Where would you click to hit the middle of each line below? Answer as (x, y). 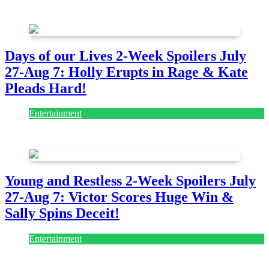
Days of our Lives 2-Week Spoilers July (125, 56)
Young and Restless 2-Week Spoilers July (130, 181)
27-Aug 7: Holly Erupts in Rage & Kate (126, 72)
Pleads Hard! (46, 88)
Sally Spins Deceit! (62, 213)
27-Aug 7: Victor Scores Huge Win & (119, 197)
